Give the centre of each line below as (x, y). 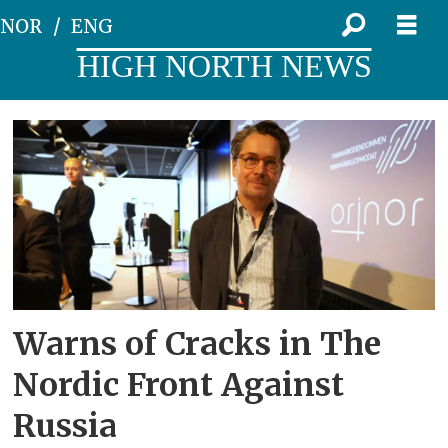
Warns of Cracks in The (197, 343)
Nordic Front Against (179, 384)
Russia (65, 425)
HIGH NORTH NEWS (224, 66)
